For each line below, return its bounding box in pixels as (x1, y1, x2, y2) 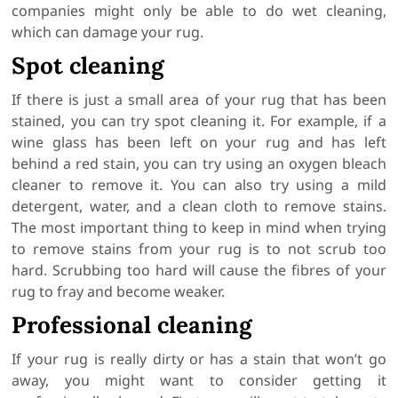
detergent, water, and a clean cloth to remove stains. (12, 196, 386, 217)
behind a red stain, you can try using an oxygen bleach (12, 154, 386, 174)
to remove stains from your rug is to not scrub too (12, 239, 386, 259)
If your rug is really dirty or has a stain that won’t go (12, 349, 386, 370)
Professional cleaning (12, 310, 252, 340)
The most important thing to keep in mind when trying (12, 218, 386, 238)
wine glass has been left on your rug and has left (12, 132, 386, 153)
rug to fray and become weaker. (12, 282, 226, 302)
